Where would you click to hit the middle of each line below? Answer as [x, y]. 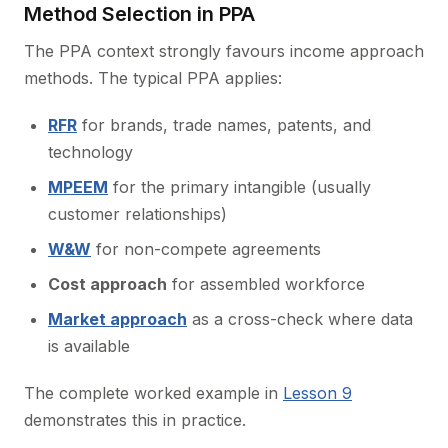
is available [89, 346]
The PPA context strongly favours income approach [224, 51]
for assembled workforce [266, 284]
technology [90, 152]
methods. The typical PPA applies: [153, 78]
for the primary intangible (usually [239, 187]
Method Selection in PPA [139, 14]
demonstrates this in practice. [135, 420]
